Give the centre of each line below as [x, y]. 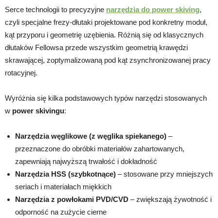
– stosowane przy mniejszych [164, 174]
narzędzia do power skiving [153, 9]
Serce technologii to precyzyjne [55, 9]
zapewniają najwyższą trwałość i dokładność [86, 161]
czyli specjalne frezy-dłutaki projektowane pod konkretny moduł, [106, 22]
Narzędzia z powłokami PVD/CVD [72, 199]
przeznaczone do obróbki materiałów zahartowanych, [100, 148]
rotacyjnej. [21, 73]
